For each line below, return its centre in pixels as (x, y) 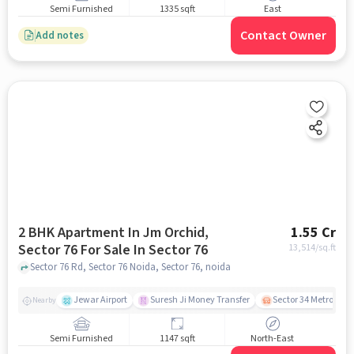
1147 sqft (177, 338)
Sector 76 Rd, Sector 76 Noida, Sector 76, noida (130, 267)
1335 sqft (177, 9)
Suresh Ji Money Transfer (200, 300)
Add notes (59, 35)
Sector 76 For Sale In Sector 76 (170, 250)
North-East (273, 338)
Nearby (44, 300)
